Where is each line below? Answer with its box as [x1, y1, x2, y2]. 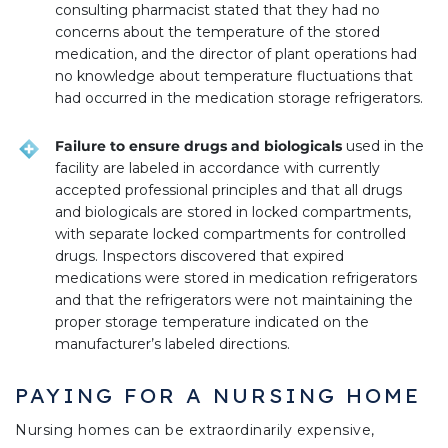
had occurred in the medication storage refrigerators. [55, 89, 423, 108]
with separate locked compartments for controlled [55, 225, 406, 244]
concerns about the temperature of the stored [55, 23, 380, 42]
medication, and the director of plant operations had [55, 45, 417, 64]
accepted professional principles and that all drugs [55, 181, 402, 200]
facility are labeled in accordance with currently [55, 159, 380, 178]
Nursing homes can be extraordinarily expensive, [15, 421, 375, 440]
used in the [342, 137, 424, 156]
